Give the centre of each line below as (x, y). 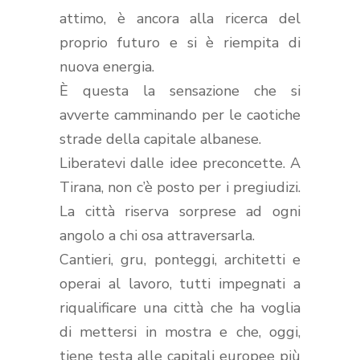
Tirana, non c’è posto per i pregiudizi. (180, 187)
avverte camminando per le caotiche (180, 115)
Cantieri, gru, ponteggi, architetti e (180, 259)
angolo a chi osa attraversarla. (157, 235)
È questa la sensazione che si (180, 90)
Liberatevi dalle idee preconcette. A (180, 163)
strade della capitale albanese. (162, 139)
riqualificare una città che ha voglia (180, 307)
